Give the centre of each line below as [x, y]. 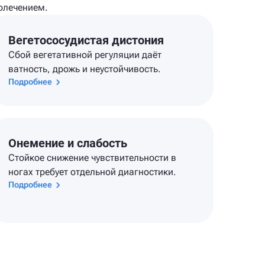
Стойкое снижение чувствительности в [93, 158]
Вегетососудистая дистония [86, 40]
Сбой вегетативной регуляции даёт [85, 55]
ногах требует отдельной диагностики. [93, 172]
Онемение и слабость [68, 143]
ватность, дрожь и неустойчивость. [85, 69]
